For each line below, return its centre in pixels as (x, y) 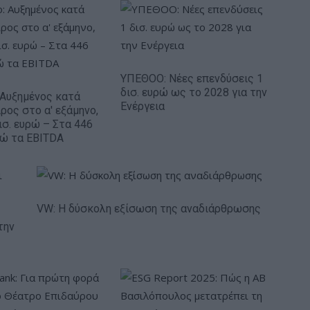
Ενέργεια (143, 106)
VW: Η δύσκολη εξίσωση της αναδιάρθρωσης (149, 209)
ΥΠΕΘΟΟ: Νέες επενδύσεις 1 (192, 79)
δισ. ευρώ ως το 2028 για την (194, 92)
